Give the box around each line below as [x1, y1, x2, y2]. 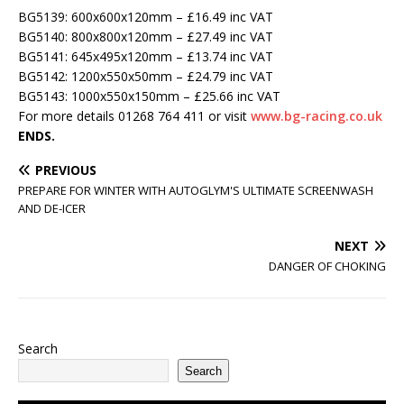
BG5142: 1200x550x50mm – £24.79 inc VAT [18, 68, 273, 85]
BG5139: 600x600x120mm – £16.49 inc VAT [18, 8, 273, 25]
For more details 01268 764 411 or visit [18, 107, 251, 124]
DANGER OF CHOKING [269, 258, 386, 274]
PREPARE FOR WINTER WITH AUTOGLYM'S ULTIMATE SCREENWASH [18, 182, 373, 198]
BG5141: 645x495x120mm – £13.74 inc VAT [18, 48, 273, 65]
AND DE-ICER [18, 200, 86, 216]
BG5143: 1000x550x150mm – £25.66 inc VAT [18, 87, 280, 105]
